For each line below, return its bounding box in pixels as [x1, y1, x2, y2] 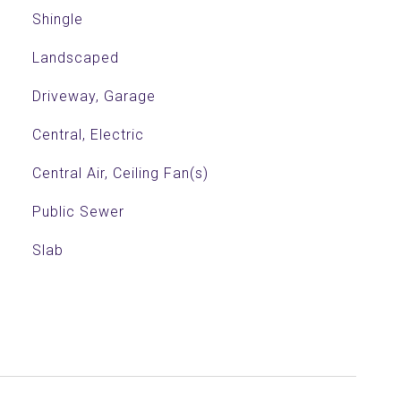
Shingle [31, 11, 83, 28]
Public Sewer [31, 203, 124, 220]
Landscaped [31, 49, 119, 66]
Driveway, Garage [31, 88, 156, 105]
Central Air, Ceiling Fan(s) [31, 165, 209, 182]
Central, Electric [31, 126, 144, 143]
